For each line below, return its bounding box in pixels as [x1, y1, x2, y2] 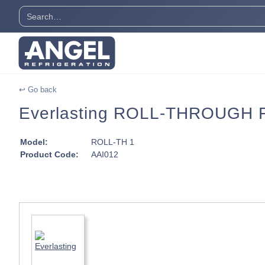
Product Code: [20, 149, 79, 159]
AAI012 [91, 149, 118, 159]
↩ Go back [19, 85, 57, 94]
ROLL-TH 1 [91, 137, 134, 147]
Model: [20, 137, 48, 147]
